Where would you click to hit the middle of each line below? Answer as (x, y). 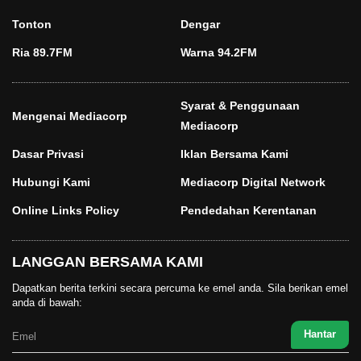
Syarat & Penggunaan (240, 106)
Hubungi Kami (51, 183)
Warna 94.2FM (219, 53)
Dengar (200, 25)
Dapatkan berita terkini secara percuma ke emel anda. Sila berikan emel (180, 288)
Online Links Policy (66, 211)
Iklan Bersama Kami (234, 154)
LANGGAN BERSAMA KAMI (108, 262)
